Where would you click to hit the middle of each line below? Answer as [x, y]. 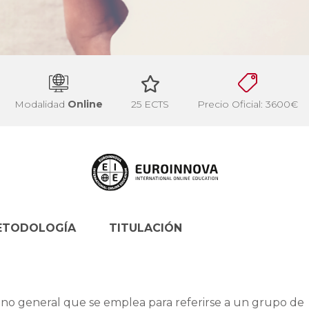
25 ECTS [150, 104]
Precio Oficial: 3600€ [248, 104]
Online [85, 104]
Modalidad [41, 104]
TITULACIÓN [146, 228]
